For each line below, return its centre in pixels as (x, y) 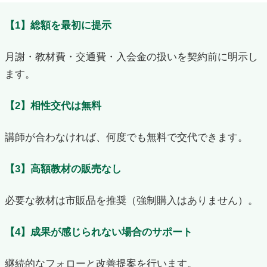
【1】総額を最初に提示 (58, 25)
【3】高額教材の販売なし (63, 168)
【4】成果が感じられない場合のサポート (98, 232)
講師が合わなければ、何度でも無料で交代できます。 (126, 137)
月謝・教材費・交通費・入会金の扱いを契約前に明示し (131, 56)
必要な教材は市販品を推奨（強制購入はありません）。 (131, 200)
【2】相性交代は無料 (53, 105)
